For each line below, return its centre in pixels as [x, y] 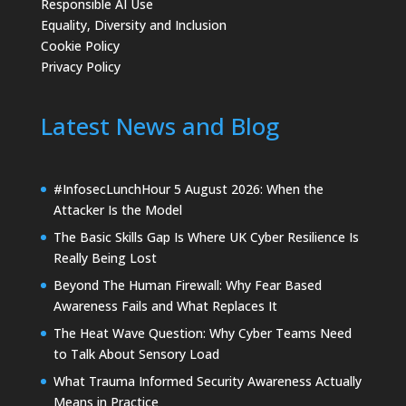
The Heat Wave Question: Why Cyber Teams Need [202, 333]
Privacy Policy [80, 67]
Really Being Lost [105, 257]
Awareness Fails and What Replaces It [165, 305]
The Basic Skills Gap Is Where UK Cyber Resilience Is [206, 237]
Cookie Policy [80, 46]
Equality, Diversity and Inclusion [133, 25]
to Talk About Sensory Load [136, 353]
